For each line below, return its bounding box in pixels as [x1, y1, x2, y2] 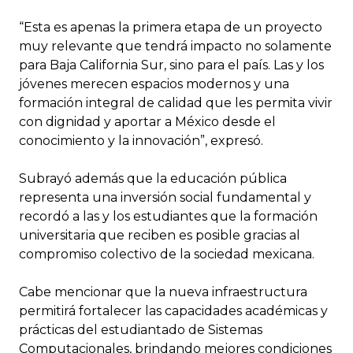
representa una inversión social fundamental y [19, 189, 311, 205]
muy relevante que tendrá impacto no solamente [19, 38, 332, 54]
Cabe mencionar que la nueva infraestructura [19, 284, 307, 299]
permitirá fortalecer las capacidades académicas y [19, 303, 328, 318]
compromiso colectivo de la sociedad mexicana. [19, 246, 314, 262]
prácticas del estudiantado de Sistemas [19, 321, 262, 337]
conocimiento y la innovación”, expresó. [19, 132, 263, 148]
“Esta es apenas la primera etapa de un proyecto [19, 19, 322, 35]
